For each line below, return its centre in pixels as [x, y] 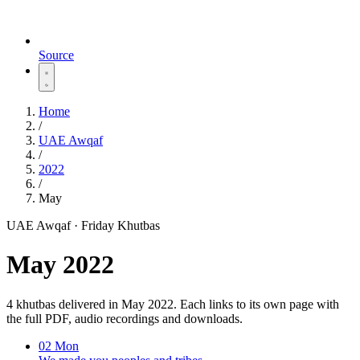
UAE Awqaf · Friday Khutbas [83, 225]
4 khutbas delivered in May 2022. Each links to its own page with [173, 304]
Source [56, 55]
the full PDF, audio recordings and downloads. [125, 318]
